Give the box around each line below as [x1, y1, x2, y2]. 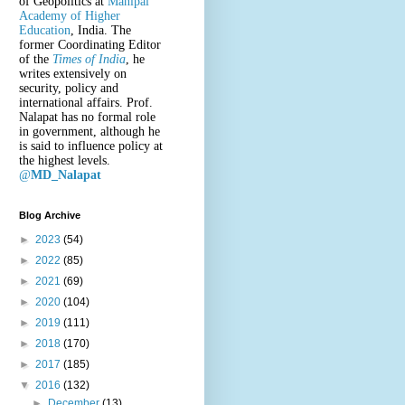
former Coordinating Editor [19, 37, 161, 52]
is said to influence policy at [19, 138, 163, 153]
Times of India [52, 52, 126, 66]
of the [19, 52, 52, 66]
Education [19, 23, 71, 37]
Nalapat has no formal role [19, 109, 155, 124]
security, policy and [19, 80, 118, 95]
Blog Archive [19, 209, 80, 221]
